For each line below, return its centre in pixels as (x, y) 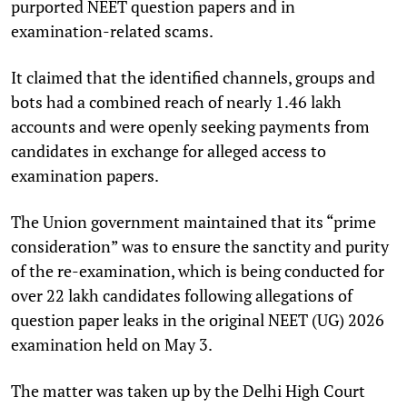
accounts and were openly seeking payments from (190, 126)
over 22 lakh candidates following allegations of (182, 295)
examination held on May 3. (112, 344)
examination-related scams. (112, 30)
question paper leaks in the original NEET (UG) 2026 (198, 319)
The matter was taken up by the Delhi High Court (188, 390)
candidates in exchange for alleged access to (169, 150)
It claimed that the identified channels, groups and (193, 77)
